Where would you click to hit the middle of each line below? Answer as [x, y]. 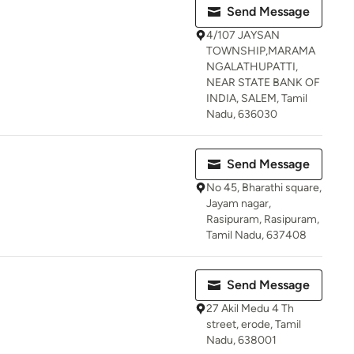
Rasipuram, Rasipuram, [263, 219]
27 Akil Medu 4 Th [250, 309]
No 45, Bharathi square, [264, 188]
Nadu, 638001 [241, 340]
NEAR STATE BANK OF [263, 83]
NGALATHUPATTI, [252, 67]
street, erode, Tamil [254, 324]
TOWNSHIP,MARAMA [261, 51]
